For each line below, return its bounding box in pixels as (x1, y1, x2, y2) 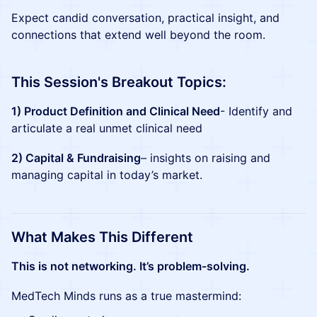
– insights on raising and (141, 151, 270, 165)
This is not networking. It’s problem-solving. (11, 259, 250, 273)
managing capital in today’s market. (11, 168, 202, 182)
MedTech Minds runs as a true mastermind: (11, 289, 241, 303)
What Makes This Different (11, 229, 193, 246)
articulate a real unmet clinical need (11, 121, 202, 135)
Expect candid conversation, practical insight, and (11, 11, 279, 25)
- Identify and (220, 104, 292, 118)
